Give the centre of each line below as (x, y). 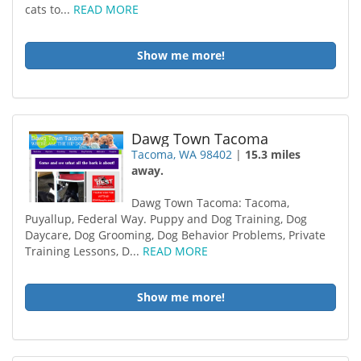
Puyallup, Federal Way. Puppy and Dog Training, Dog (166, 219)
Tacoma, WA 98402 (182, 154)
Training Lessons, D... (84, 251)
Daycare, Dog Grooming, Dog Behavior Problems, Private (175, 235)
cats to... (49, 9)
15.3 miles (273, 154)
